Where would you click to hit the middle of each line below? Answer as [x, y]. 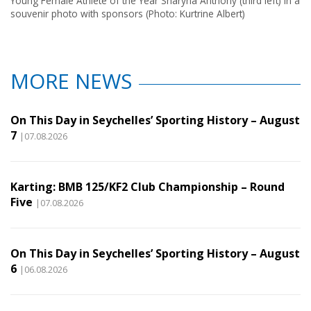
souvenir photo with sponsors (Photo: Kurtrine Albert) [128, 13]
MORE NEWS [71, 81]
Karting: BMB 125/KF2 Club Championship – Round [148, 186]
